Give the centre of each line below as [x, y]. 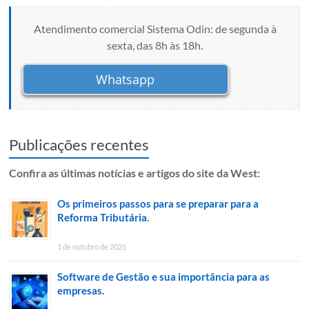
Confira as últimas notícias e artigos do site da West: [135, 173]
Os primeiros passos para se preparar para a [158, 204]
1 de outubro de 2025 [92, 247]
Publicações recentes [79, 145]
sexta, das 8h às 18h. [155, 46]
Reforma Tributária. [103, 218]
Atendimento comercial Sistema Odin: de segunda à [155, 29]
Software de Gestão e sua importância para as [164, 277]
